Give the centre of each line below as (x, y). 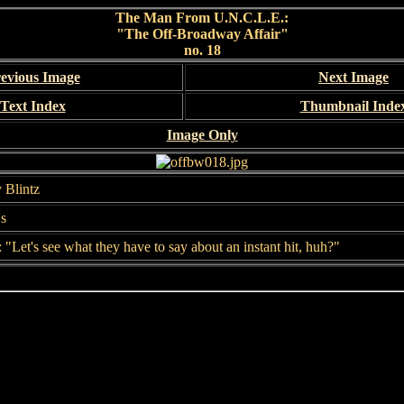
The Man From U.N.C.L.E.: (202, 18)
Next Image (353, 77)
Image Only (202, 135)
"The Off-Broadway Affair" (202, 34)
